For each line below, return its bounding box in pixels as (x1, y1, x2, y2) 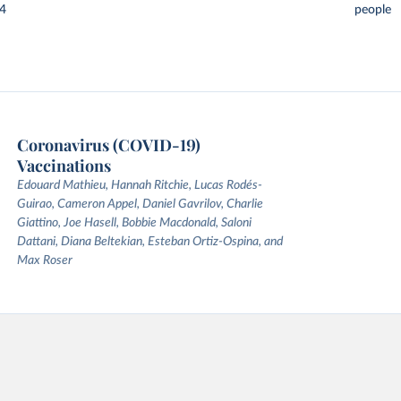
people (354, 4, 391, 16)
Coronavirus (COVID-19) (16, 134, 200, 156)
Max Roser (16, 254, 73, 267)
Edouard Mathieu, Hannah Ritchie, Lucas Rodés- (16, 179, 262, 192)
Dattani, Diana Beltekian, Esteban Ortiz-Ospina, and (16, 235, 283, 248)
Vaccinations (16, 155, 111, 176)
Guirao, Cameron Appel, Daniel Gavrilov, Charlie (16, 198, 263, 210)
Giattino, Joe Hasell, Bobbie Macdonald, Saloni (16, 217, 252, 229)
